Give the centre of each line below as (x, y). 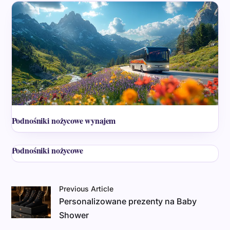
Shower (74, 215)
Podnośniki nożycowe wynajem (64, 120)
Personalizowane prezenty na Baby (128, 201)
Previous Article (87, 188)
